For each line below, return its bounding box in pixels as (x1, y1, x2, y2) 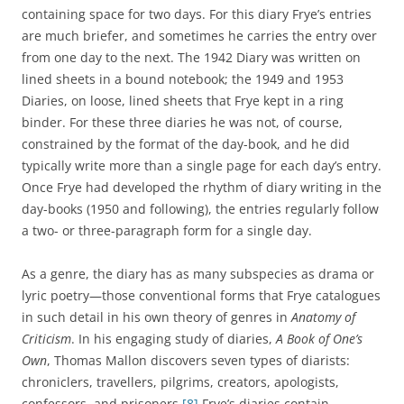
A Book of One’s (276, 330, 363, 347)
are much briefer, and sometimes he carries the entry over (22, 27, 377, 44)
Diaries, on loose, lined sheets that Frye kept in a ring (22, 92, 344, 109)
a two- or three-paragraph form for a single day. (22, 222, 312, 239)
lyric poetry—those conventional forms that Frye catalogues (22, 287, 381, 304)
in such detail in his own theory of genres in (22, 308, 291, 326)
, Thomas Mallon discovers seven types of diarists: (47, 352, 350, 369)
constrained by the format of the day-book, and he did (22, 135, 350, 152)
